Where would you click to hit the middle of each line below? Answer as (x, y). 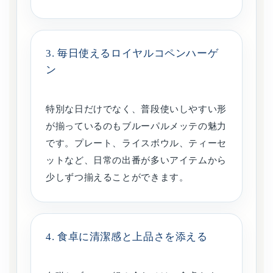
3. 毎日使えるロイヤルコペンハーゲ (132, 54)
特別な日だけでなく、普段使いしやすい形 (136, 109)
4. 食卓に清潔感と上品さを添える (127, 237)
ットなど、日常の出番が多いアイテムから (136, 161)
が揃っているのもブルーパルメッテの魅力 (136, 126)
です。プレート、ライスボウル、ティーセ (136, 144)
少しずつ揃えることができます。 (117, 178)
